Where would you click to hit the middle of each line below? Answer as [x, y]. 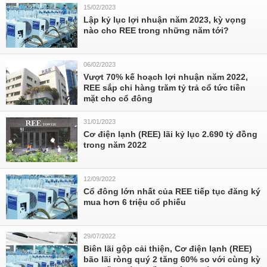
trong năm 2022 [115, 145]
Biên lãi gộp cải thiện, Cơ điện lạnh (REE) [168, 249]
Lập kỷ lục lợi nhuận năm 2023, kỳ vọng [165, 20]
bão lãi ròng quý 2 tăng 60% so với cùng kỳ [172, 259]
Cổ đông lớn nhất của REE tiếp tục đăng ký [172, 191]
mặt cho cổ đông [118, 98]
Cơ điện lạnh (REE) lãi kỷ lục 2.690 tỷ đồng [170, 134]
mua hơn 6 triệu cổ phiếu [135, 202]
